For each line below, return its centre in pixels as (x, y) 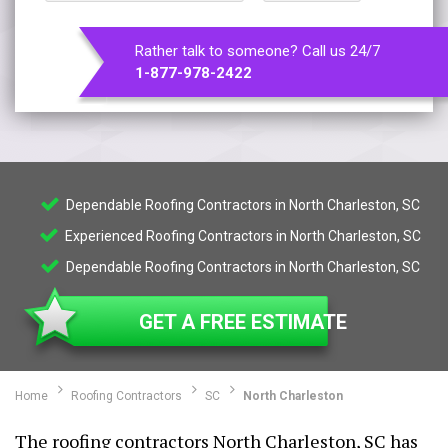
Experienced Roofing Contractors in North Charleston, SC (241, 236)
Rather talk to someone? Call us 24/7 (257, 51)
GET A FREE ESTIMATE (243, 322)
